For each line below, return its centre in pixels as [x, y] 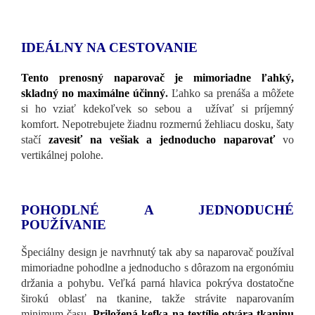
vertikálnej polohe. [62, 155]
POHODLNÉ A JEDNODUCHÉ [157, 210]
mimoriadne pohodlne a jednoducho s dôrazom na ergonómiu [157, 267]
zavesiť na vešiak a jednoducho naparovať [162, 139]
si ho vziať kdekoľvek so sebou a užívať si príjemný [157, 108]
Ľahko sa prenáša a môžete [231, 93]
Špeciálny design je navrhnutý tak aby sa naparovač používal [157, 252]
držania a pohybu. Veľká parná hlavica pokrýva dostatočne [157, 283]
